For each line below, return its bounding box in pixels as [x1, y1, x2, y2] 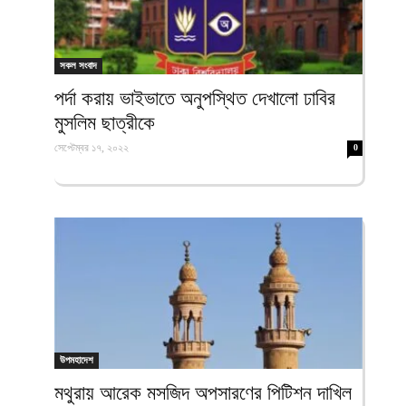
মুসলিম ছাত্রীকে [54, 111, 155, 134]
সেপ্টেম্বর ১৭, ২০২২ [54, 140, 129, 154]
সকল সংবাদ [60, 59, 97, 71]
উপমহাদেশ [60, 354, 93, 366]
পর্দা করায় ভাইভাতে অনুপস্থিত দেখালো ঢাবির [54, 86, 335, 110]
